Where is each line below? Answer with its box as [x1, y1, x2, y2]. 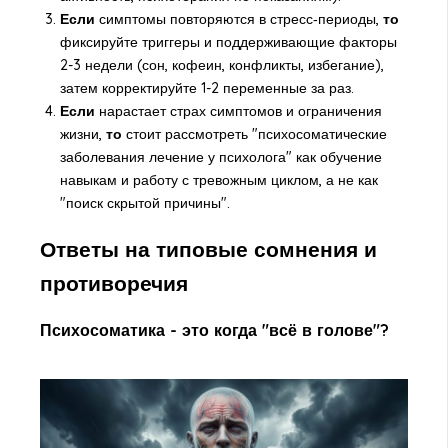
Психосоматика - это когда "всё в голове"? [39, 320, 389, 341]
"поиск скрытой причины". [59, 193, 230, 212]
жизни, [59, 124, 106, 143]
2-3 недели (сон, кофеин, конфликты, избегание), [59, 55, 384, 74]
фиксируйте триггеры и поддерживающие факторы [59, 32, 397, 51]
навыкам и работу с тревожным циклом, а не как [59, 170, 378, 189]
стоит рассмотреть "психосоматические [121, 124, 387, 143]
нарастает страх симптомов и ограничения [94, 101, 382, 120]
